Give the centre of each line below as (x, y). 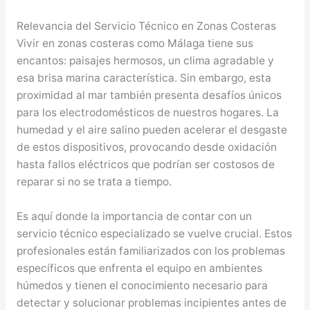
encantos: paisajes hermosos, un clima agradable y (145, 61)
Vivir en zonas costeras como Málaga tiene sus (135, 44)
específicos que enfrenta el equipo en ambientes (139, 268)
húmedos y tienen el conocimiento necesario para (142, 286)
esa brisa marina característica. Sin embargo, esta (144, 78)
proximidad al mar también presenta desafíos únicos (149, 95)
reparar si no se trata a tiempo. (94, 182)
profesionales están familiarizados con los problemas (151, 251)
